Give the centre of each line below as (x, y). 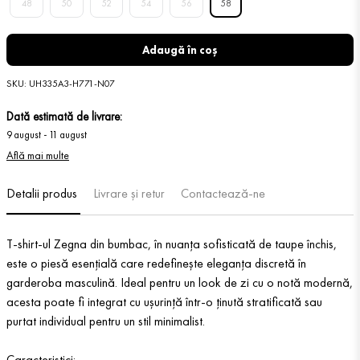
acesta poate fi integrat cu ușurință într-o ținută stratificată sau (164, 302)
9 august (24, 135)
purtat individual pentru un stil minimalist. (106, 321)
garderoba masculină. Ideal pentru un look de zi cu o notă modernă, (180, 283)
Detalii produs (42, 193)
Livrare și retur (129, 193)
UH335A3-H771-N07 (72, 84)
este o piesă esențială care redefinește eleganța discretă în (156, 264)
